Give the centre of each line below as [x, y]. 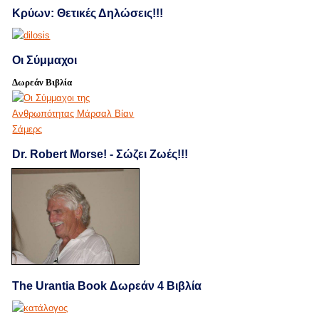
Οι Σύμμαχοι [45, 61]
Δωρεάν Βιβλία [42, 83]
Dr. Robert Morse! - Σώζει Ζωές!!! [100, 155]
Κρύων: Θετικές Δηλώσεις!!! [88, 14]
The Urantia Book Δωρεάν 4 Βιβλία [107, 286]
